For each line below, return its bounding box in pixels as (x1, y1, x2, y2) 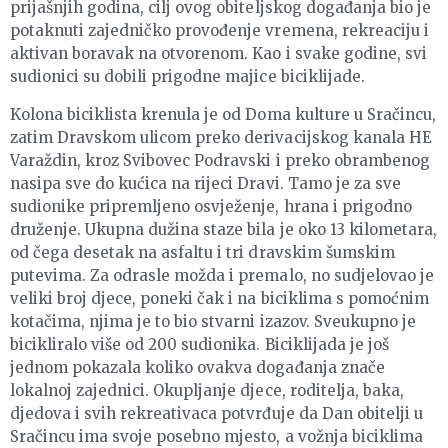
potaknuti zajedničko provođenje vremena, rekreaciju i (10, 20, 429, 40)
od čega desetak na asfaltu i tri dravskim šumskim (10, 242, 395, 262)
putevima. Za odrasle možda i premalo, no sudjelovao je (10, 265, 434, 285)
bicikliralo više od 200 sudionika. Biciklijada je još (10, 334, 389, 354)
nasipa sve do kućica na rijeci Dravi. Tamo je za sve (10, 173, 401, 193)
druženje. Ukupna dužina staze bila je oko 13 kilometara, (10, 219, 437, 239)
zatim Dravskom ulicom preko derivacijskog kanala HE (10, 127, 432, 147)
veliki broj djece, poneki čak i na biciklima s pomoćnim (10, 288, 429, 308)
